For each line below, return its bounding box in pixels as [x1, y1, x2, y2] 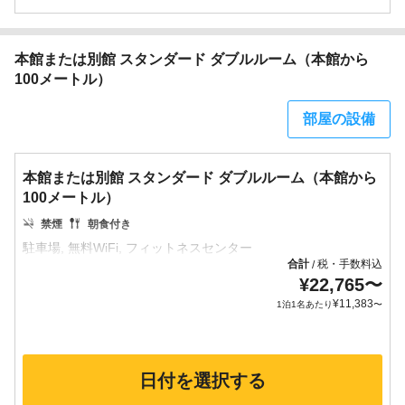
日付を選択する [139, 371, 266, 391]
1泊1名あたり [277, 299, 333, 309]
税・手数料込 [317, 258, 382, 270]
